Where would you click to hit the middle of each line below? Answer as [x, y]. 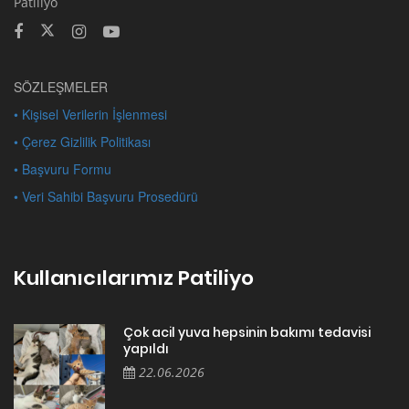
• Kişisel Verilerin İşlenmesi [90, 115]
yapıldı [146, 349]
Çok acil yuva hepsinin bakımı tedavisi [247, 333]
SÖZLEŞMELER [61, 87]
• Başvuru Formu [63, 169]
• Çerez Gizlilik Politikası [82, 142]
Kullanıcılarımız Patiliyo [134, 278]
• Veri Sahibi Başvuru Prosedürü [106, 197]
